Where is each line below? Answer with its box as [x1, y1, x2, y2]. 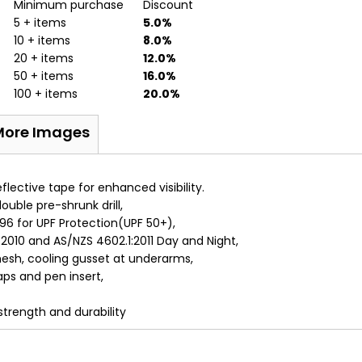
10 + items [14, 32, 71, 48]
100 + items [14, 86, 78, 102]
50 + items [14, 68, 74, 84]
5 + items [14, 15, 67, 31]
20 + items [14, 50, 74, 66]
